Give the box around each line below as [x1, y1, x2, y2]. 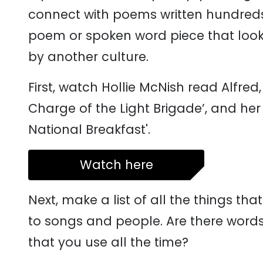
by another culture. [28, 48, 149, 65]
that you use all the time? [28, 234, 188, 251]
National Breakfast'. [28, 121, 150, 138]
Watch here [79, 156, 153, 173]
